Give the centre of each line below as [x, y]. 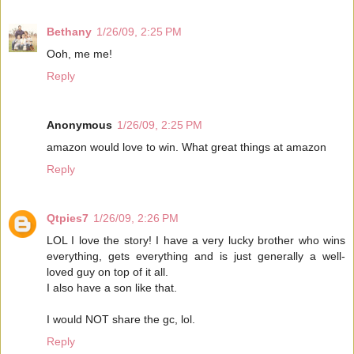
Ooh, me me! [79, 53]
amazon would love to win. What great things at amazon [186, 147]
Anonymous [79, 124]
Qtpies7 [68, 218]
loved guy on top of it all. [107, 271]
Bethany [69, 31]
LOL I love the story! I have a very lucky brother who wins [196, 240]
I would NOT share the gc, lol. [121, 319]
